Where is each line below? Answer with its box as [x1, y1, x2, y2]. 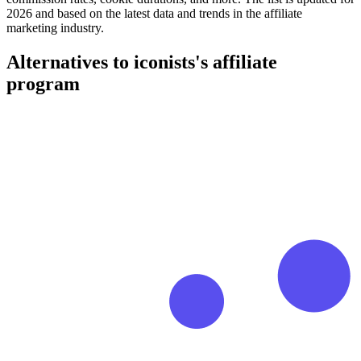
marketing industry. [6, 20, 104, 35]
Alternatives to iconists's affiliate [6, 51, 277, 73]
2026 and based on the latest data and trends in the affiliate [6, 6, 302, 20]
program [6, 73, 80, 94]
